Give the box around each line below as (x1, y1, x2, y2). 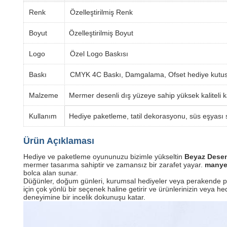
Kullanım (29, 112, 57, 120)
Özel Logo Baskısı (70, 50, 128, 58)
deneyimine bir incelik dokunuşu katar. (23, 193, 145, 201)
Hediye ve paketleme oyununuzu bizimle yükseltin (23, 153, 184, 161)
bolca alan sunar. (23, 169, 78, 177)
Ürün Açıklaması (23, 136, 94, 146)
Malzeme (29, 91, 58, 99)
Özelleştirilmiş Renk (70, 8, 133, 16)
